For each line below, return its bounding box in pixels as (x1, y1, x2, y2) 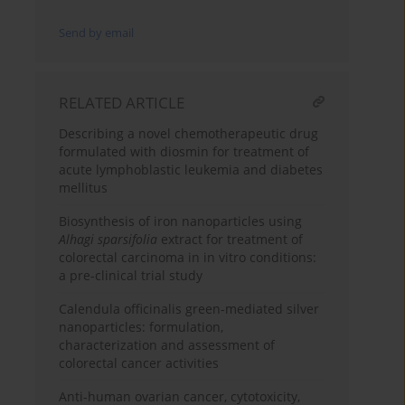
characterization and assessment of (59, 336, 276, 354)
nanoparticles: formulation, (59, 318, 224, 336)
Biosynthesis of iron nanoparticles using (59, 212, 303, 231)
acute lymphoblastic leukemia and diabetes (59, 161, 324, 179)
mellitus (59, 179, 108, 197)
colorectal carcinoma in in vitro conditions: (59, 249, 317, 267)
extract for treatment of (157, 231, 304, 249)
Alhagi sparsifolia (59, 231, 158, 249)
